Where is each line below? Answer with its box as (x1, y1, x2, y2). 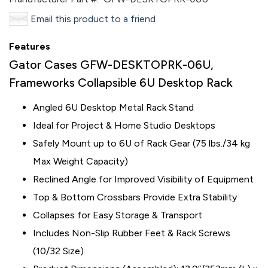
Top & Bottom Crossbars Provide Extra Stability (33, 191, 237, 203)
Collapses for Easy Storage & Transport (33, 209, 202, 221)
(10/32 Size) (33, 245, 84, 257)
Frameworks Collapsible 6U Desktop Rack (9, 75, 233, 90)
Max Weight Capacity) (33, 156, 128, 167)
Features (9, 41, 50, 52)
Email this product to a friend (31, 13, 156, 25)
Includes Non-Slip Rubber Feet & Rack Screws (33, 227, 230, 239)
